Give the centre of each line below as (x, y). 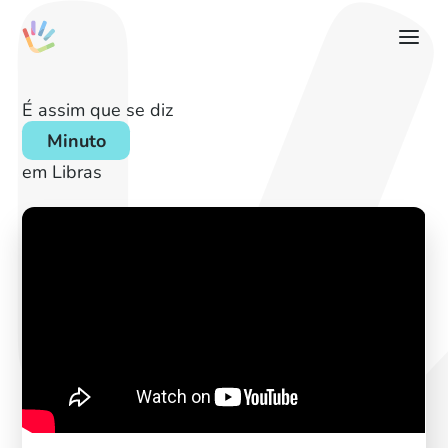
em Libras (62, 171)
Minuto (76, 140)
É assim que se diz (98, 109)
